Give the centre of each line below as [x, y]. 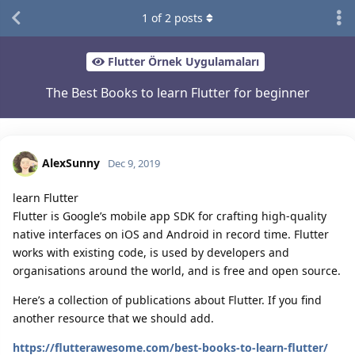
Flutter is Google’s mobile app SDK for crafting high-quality [170, 216]
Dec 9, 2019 [134, 163]
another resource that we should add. [113, 318]
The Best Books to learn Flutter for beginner [177, 92]
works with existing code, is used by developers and [151, 252]
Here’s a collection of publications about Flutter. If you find [167, 300]
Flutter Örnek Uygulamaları [183, 62]
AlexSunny [71, 162]
